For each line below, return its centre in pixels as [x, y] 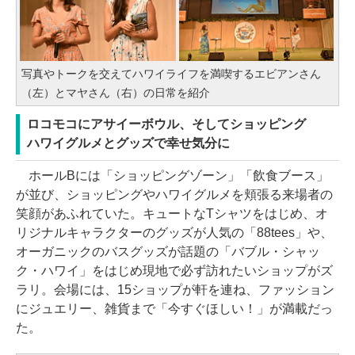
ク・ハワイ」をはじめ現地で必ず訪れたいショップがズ [174, 271]
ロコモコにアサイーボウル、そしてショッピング [166, 124]
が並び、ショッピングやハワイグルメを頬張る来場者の [174, 195]
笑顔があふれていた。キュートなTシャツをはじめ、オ [172, 214]
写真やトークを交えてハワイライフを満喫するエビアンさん [171, 74]
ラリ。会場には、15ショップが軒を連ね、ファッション [175, 290]
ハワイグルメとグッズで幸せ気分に [128, 143]
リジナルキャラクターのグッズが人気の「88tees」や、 [174, 233]
